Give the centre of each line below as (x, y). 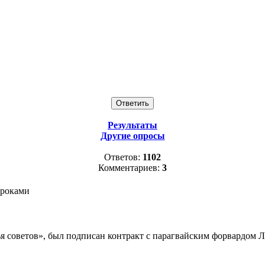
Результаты (132, 125)
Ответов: (123, 157)
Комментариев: (130, 168)
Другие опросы (132, 136)
